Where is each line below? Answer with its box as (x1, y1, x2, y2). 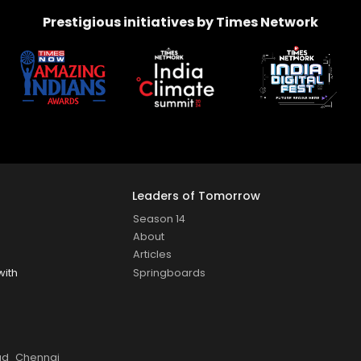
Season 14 (133, 212, 186, 226)
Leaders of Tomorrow (131, 188, 260, 205)
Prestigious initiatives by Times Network (43, 13, 318, 32)
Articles (133, 247, 172, 262)
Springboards (133, 265, 206, 280)
